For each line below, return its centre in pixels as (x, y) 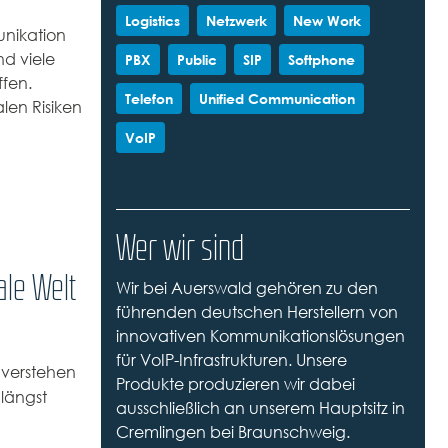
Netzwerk (236, 20)
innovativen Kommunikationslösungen (260, 336)
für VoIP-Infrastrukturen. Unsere (231, 360)
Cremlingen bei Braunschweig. (232, 432)
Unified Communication (276, 98)
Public (196, 59)
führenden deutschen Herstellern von (256, 312)
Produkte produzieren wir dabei (235, 384)
